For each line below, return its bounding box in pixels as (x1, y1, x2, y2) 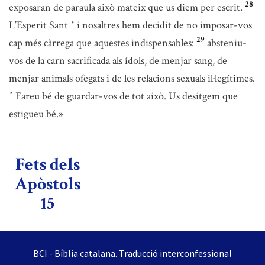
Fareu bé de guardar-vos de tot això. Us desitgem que (13, 89, 238, 103)
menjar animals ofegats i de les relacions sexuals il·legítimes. (9, 72, 255, 85)
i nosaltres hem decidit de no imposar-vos (75, 18, 252, 32)
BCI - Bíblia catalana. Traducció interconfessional (33, 247, 232, 259)
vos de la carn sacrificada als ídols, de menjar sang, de (9, 54, 227, 67)
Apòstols (14, 173, 80, 196)
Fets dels (15, 153, 80, 176)
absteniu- (207, 36, 247, 50)
